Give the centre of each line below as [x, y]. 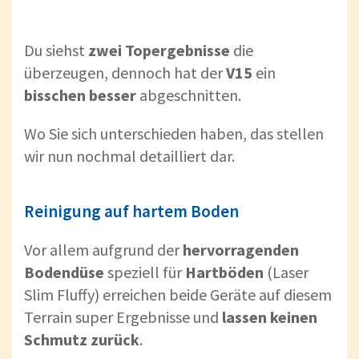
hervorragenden [241, 249]
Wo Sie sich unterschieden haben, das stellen [174, 133]
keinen [294, 317]
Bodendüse [64, 272]
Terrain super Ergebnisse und [123, 317]
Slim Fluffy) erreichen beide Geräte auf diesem [178, 294]
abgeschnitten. [189, 95]
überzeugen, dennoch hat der [125, 72]
